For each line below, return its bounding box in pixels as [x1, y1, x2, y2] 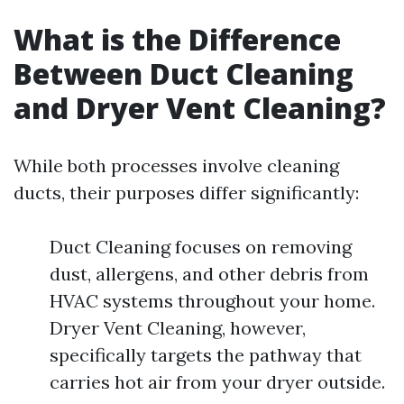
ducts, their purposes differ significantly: [14, 181, 359, 204]
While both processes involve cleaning [14, 154, 339, 177]
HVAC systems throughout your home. [50, 289, 375, 312]
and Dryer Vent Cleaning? [14, 88, 386, 127]
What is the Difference [14, 20, 341, 59]
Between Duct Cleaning [14, 54, 353, 93]
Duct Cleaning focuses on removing [50, 235, 352, 258]
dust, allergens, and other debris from [50, 262, 369, 285]
